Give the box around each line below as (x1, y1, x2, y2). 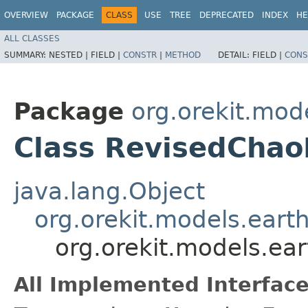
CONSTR (123, 49, 157, 60)
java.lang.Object (14, 177, 205, 205)
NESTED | (49, 49, 91, 60)
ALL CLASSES (4, 33, 60, 43)
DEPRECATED (199, 10, 254, 20)
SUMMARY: (4, 49, 49, 60)
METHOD (165, 49, 201, 60)
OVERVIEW (4, 10, 48, 20)
